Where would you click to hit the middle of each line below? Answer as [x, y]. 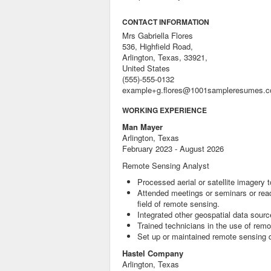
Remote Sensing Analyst [166, 165]
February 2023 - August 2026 [173, 149]
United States [146, 68]
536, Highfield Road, [158, 46]
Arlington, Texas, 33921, [165, 57]
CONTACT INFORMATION [166, 22]
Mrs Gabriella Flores [158, 35]
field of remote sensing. [178, 204]
